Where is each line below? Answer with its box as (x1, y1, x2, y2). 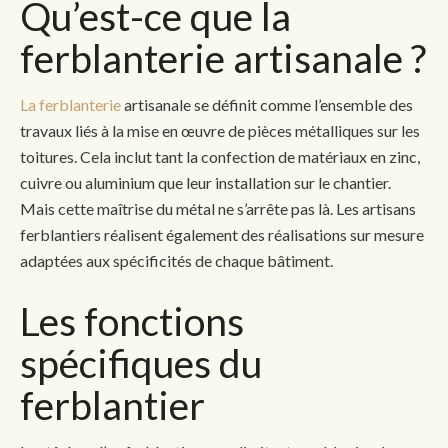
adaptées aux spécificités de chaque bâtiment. (20, 250, 333, 270)
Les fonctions (20, 297, 244, 344)
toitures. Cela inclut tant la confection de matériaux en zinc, (20, 146, 420, 166)
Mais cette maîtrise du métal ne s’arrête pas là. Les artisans (20, 198, 416, 218)
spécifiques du (20, 339, 262, 386)
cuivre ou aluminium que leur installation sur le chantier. (20, 172, 391, 192)
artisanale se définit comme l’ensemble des (121, 94, 413, 114)
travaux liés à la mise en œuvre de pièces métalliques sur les (20, 120, 420, 140)
